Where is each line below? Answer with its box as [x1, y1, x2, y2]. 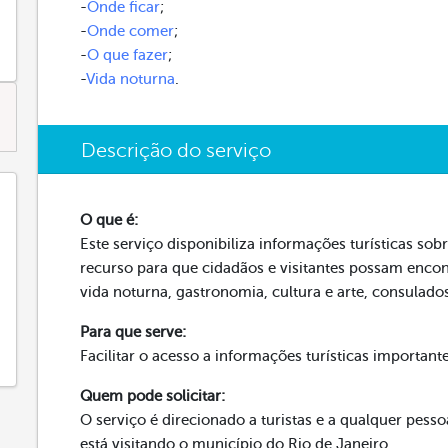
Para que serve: [80, 324, 187, 340]
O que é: [80, 212, 139, 228]
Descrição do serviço [81, 139, 272, 162]
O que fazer [87, 47, 169, 63]
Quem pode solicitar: [80, 388, 226, 404]
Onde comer [87, 23, 175, 39]
